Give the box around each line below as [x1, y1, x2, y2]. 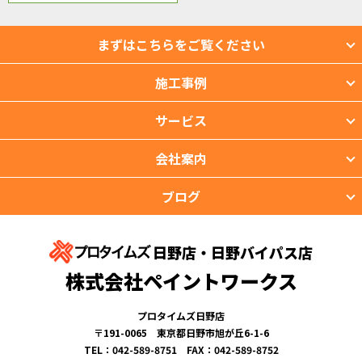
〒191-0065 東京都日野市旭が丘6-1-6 [93, 325, 269, 339]
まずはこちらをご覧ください [97, 35, 265, 55]
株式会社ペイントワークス [65, 266, 297, 295]
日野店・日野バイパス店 [153, 241, 314, 263]
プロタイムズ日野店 [137, 308, 225, 322]
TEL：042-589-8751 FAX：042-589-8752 [83, 342, 279, 356]
